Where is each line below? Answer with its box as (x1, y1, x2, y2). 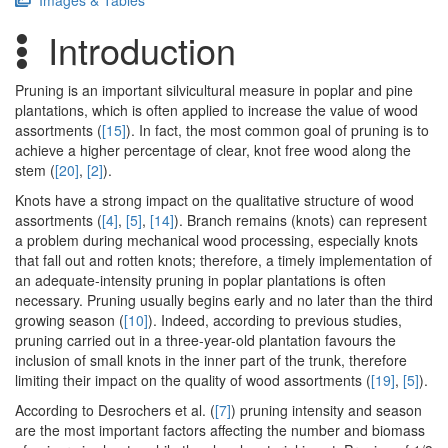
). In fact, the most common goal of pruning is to (126, 120, 429, 141)
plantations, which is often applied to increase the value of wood (15, 100, 418, 121)
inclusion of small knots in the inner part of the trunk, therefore (15, 350, 407, 371)
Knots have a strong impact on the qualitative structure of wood (15, 190, 414, 211)
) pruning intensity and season (231, 400, 422, 421)
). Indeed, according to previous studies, (148, 310, 402, 331)
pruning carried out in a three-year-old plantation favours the (15, 330, 396, 351)
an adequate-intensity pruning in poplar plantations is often (15, 270, 386, 291)
